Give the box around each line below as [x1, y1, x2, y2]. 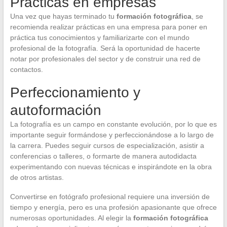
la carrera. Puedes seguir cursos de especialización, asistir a [10, 141, 204, 149]
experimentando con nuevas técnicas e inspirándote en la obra [10, 162, 212, 171]
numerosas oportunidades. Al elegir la [10, 213, 133, 222]
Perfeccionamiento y [10, 84, 140, 100]
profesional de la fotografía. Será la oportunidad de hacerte [10, 44, 200, 52]
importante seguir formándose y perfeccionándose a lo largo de [10, 130, 214, 139]
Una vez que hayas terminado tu [10, 12, 117, 20]
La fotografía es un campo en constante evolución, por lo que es [10, 120, 217, 128]
